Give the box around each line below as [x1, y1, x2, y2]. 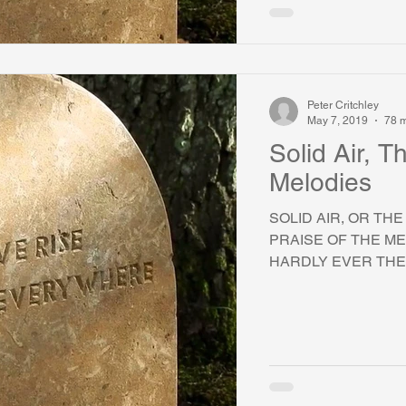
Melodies [269, 168, 372, 197]
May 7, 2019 [307, 113, 368, 127]
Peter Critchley [307, 99, 379, 111]
